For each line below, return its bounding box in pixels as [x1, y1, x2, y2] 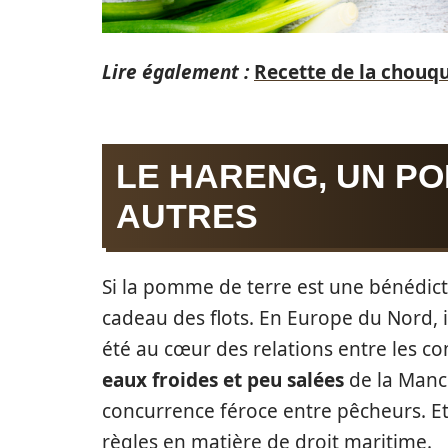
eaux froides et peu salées [102, 367, 344, 394]
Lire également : [102, 59, 249, 86]
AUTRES [116, 197, 258, 236]
